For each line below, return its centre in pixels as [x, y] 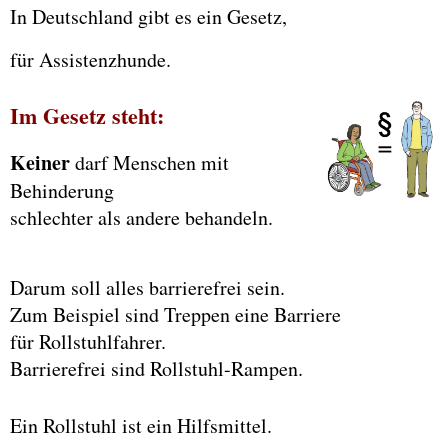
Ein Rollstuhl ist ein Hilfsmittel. [141, 425]
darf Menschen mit [149, 162]
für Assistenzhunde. [90, 60]
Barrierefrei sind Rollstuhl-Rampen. [156, 368]
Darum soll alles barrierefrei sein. [147, 287]
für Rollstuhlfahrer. [88, 341]
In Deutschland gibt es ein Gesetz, [152, 17]
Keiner [40, 162]
